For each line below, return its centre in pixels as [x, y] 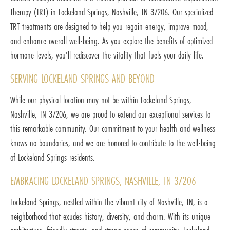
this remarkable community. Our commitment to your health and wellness [113, 129]
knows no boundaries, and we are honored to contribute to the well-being [113, 143]
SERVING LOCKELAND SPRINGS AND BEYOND [82, 79]
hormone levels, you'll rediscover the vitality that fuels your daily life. [107, 55]
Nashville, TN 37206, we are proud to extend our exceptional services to [110, 114]
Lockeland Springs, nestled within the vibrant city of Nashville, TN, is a [109, 202]
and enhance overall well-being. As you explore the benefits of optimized [111, 41]
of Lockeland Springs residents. [53, 157]
